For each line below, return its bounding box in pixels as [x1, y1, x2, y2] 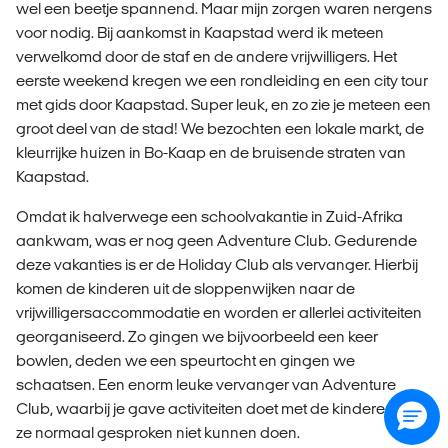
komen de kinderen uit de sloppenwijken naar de [16, 279, 355, 297]
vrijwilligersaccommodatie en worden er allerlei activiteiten [16, 303, 422, 321]
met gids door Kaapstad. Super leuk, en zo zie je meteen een [16, 95, 431, 113]
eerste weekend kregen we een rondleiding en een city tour [16, 71, 428, 89]
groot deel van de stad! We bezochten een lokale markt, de [16, 119, 424, 137]
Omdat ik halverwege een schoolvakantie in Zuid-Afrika [16, 207, 403, 225]
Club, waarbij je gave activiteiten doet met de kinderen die [16, 399, 419, 417]
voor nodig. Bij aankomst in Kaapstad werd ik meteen [16, 23, 384, 41]
